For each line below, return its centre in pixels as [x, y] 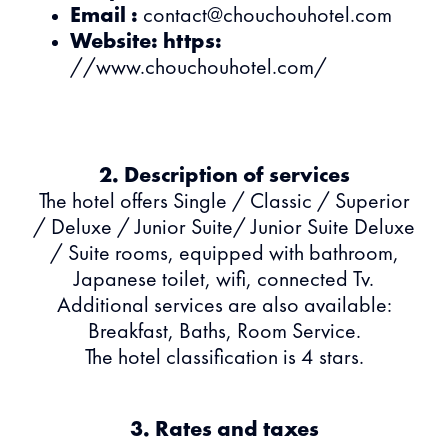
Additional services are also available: [224, 306]
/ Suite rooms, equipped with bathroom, [224, 254]
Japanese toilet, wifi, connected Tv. [224, 280]
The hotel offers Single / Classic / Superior [224, 202]
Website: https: [146, 42]
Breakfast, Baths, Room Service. [224, 332]
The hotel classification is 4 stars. [224, 358]
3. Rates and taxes [224, 430]
